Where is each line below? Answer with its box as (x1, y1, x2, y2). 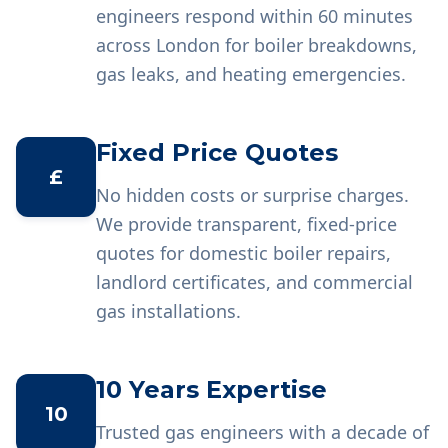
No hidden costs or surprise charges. (96, 183, 409, 207)
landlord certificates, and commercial (96, 270, 413, 294)
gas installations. (96, 299, 241, 323)
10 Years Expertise (96, 375, 327, 404)
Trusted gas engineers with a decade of (96, 420, 429, 444)
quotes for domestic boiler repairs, (96, 241, 391, 265)
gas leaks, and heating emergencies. (96, 62, 406, 86)
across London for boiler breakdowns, (96, 33, 417, 57)
